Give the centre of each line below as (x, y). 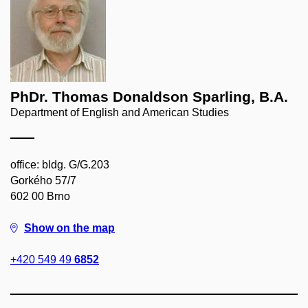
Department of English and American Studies (120, 112)
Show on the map (69, 228)
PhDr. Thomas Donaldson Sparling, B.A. (149, 97)
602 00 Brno (40, 196)
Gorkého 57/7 (43, 180)
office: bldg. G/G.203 (60, 165)
